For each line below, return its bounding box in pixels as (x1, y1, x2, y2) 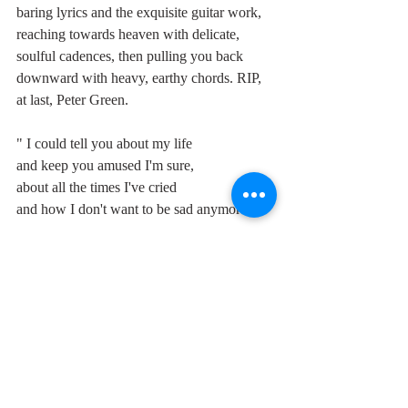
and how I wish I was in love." (16, 245, 193, 261)
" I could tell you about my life (16, 136, 192, 152)
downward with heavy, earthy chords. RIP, (16, 70, 265, 87)
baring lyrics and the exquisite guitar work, (16, 5, 265, 21)
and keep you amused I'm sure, (16, 158, 194, 174)
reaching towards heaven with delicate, (16, 26, 243, 43)
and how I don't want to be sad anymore (16, 201, 247, 218)
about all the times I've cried (16, 179, 177, 196)
